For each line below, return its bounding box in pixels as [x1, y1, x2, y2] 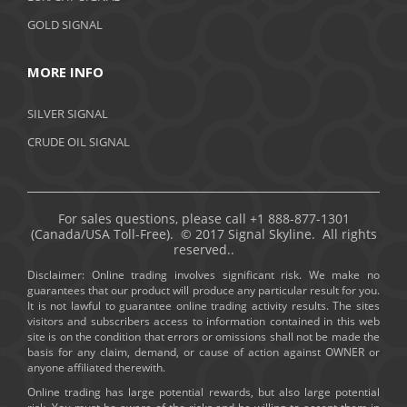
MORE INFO [27, 62, 104, 81]
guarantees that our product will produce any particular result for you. [27, 282, 380, 298]
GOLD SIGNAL [27, 15, 103, 33]
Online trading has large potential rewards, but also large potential [27, 383, 380, 400]
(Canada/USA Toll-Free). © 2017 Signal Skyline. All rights [30, 224, 377, 243]
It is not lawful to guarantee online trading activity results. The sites [27, 297, 380, 313]
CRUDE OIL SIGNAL [27, 133, 130, 150]
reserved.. [173, 240, 234, 258]
